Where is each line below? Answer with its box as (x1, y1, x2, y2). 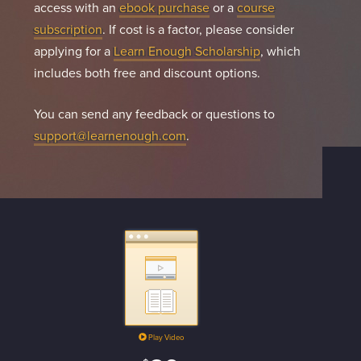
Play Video (146, 331, 184, 343)
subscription (33, 19, 102, 39)
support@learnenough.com (33, 126, 186, 145)
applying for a (33, 41, 114, 60)
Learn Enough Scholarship (113, 41, 260, 60)
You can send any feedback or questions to (33, 104, 275, 123)
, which (259, 41, 301, 60)
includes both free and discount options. (33, 63, 260, 82)
